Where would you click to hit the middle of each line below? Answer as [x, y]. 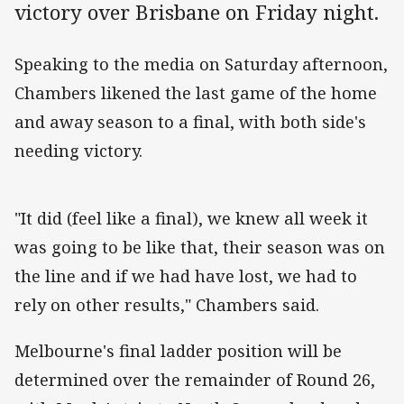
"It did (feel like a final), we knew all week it [191, 219]
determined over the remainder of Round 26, [195, 379]
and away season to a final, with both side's [190, 122]
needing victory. [78, 151]
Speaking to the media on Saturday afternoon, [201, 64]
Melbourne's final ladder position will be [178, 350]
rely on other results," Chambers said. [167, 305]
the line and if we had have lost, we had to [186, 276]
